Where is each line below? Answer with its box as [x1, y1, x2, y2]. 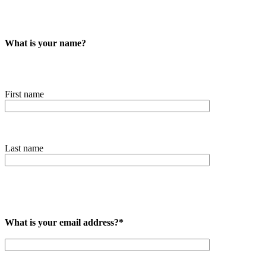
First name [5, 88, 44, 99]
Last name [5, 142, 43, 153]
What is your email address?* [5, 217, 123, 227]
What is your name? [5, 37, 86, 48]
